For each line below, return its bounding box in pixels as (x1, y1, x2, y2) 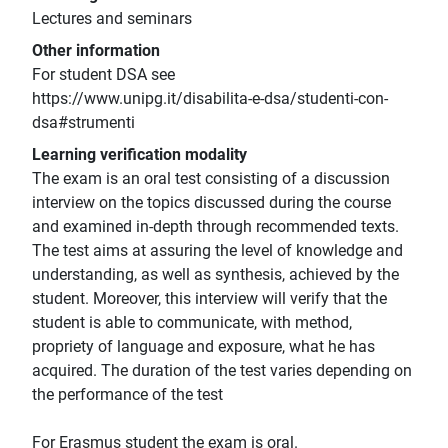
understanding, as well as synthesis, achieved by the (32, 265, 399, 285)
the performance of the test (32, 385, 223, 405)
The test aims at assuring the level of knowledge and (32, 241, 403, 261)
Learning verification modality (32, 145, 247, 165)
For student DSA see (32, 65, 175, 85)
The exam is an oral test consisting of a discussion (32, 169, 390, 189)
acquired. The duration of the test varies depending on (32, 361, 412, 381)
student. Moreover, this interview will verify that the (32, 289, 387, 309)
